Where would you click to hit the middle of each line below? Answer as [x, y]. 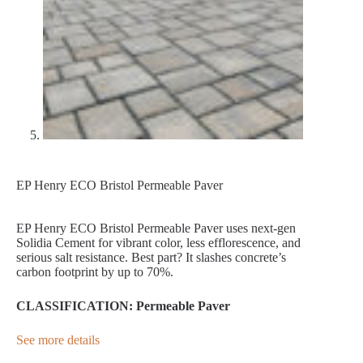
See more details [58, 340]
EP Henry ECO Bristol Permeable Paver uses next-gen [156, 228]
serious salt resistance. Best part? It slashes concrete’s [151, 258]
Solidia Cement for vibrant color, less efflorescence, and [158, 243]
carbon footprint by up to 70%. [95, 272]
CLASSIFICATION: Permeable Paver [123, 306]
